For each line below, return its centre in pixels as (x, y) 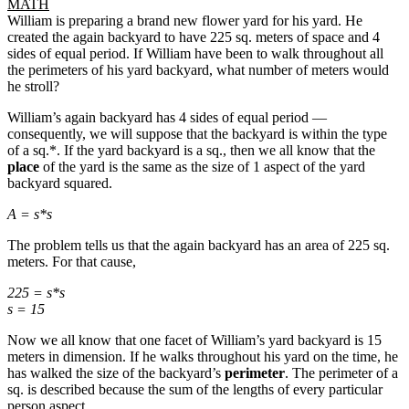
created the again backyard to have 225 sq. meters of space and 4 (194, 37)
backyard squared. (60, 183)
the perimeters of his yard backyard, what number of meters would (198, 69)
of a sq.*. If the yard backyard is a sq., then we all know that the (191, 150)
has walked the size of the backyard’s (116, 372)
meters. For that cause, (72, 261)
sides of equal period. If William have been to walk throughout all (195, 53)
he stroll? (33, 86)
